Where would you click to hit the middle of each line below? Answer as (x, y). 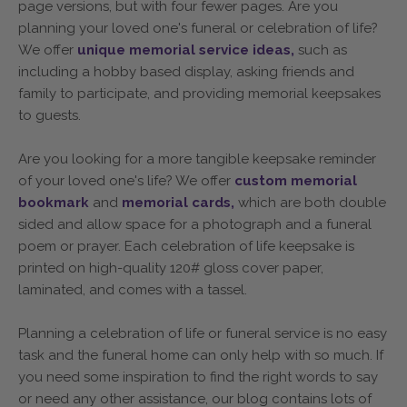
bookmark (55, 202)
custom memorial (296, 180)
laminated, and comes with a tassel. (133, 289)
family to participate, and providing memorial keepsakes (199, 93)
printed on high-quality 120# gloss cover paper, (171, 268)
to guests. (50, 115)
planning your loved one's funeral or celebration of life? (198, 28)
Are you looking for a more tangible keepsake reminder (197, 159)
